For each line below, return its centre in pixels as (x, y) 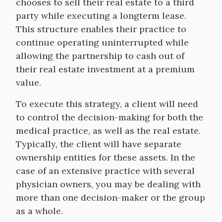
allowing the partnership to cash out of (100, 56)
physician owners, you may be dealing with (108, 184)
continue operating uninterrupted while (102, 42)
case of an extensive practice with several (105, 171)
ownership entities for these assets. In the (106, 157)
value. (28, 83)
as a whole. (39, 211)
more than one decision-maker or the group (111, 197)
